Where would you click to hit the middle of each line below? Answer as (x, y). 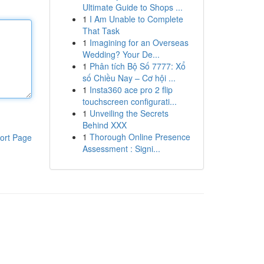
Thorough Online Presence (140, 137)
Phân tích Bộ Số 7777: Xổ (137, 66)
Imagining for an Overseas (139, 42)
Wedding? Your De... (121, 54)
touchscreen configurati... (129, 101)
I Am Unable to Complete (136, 19)
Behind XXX (104, 125)
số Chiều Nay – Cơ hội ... (129, 78)
